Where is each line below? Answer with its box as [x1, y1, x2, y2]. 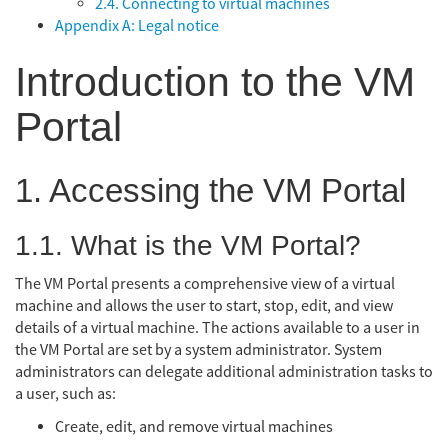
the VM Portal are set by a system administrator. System [15, 339, 382, 360]
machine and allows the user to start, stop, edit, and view [15, 295, 393, 316]
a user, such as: [15, 383, 116, 404]
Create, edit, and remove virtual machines [55, 417, 333, 437]
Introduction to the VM [15, 59, 415, 106]
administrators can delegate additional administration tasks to [15, 361, 433, 382]
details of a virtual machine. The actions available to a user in [15, 317, 420, 338]
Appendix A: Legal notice [55, 16, 219, 37]
